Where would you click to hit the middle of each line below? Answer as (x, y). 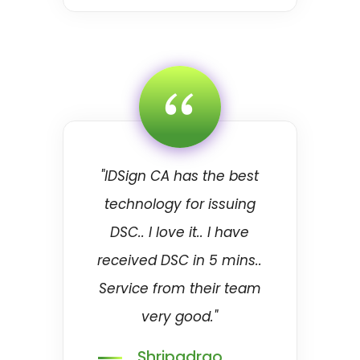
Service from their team (180, 288)
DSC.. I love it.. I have (180, 232)
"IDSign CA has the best (180, 176)
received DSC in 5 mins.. (180, 260)
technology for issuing (180, 204)
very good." (180, 317)
